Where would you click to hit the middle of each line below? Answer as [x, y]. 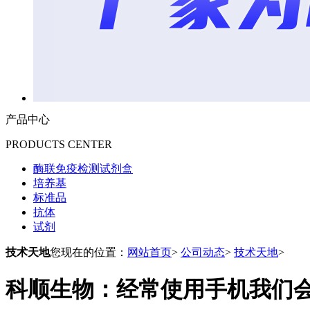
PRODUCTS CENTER [59, 144]
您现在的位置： [89, 252]
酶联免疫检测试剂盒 [83, 168]
